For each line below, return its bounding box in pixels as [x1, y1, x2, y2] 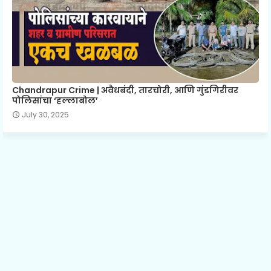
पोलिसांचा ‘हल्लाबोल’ [12, 94, 98, 107]
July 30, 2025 [22, 109, 69, 120]
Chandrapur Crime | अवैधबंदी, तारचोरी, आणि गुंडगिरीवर [12, 84, 238, 97]
